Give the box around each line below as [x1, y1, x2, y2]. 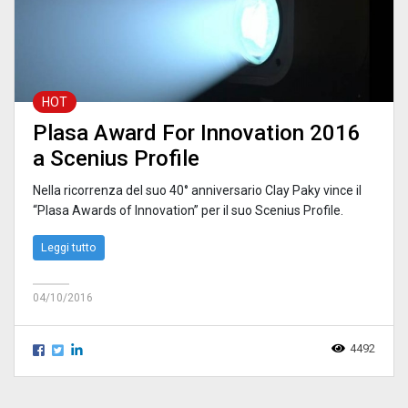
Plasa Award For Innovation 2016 [33, 119, 361, 146]
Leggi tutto [41, 240, 97, 254]
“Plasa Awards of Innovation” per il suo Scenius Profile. [33, 202, 343, 218]
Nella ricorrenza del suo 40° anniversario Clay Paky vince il [33, 182, 362, 198]
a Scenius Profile [33, 145, 199, 171]
